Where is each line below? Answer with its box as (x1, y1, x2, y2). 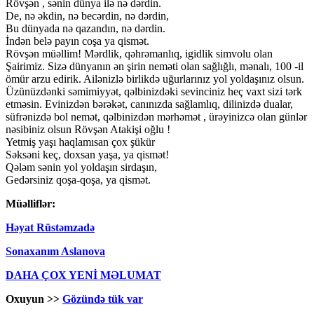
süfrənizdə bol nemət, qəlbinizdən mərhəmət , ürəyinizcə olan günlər (6, 111, 307, 123)
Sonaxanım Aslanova (6, 245, 105, 258)
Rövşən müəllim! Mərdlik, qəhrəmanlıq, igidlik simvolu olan (6, 48, 273, 60)
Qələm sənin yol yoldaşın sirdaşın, (6, 161, 157, 174)
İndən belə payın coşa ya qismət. (6, 35, 149, 48)
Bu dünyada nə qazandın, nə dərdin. (6, 22, 165, 35)
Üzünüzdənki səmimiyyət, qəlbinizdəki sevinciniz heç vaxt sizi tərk (6, 86, 302, 98)
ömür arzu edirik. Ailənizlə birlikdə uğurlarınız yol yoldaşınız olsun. (6, 73, 304, 86)
